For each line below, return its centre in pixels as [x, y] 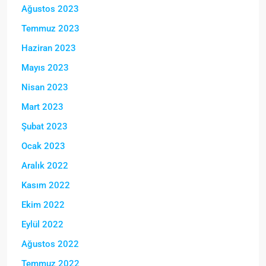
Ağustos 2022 [50, 244]
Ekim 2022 [43, 205]
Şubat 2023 [45, 126]
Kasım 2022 [46, 185]
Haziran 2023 [49, 48]
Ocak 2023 [43, 146]
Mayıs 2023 [45, 67]
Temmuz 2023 [50, 28]
